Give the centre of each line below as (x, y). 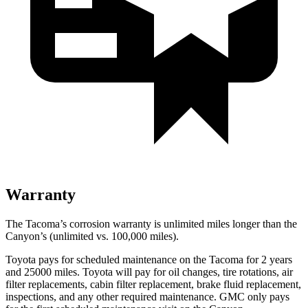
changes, (201, 272)
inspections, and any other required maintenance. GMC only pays (147, 296)
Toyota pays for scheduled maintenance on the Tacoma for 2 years (149, 259)
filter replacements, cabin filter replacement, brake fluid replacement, (153, 284)
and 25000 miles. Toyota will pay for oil (94, 272)
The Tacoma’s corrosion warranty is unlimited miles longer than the (151, 223)
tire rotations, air (256, 272)
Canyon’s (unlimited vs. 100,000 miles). (92, 236)
